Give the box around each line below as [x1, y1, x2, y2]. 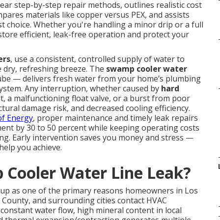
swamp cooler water [106, 63, 187, 74]
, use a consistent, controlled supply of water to [10, 54, 185, 64]
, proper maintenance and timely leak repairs [33, 112, 198, 123]
